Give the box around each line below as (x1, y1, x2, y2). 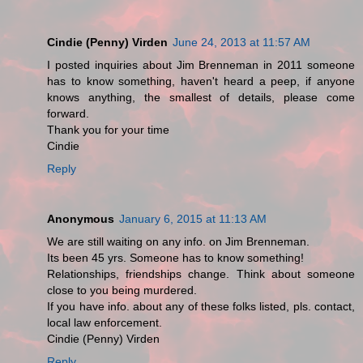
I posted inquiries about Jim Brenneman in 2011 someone (47, 58, 355, 72)
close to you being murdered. (47, 284, 197, 297)
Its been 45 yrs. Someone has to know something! (47, 251, 304, 265)
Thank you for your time (47, 123, 169, 137)
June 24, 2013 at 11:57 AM (173, 36, 310, 49)
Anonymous (47, 212, 114, 226)
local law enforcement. (47, 316, 162, 330)
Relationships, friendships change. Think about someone (47, 267, 355, 281)
